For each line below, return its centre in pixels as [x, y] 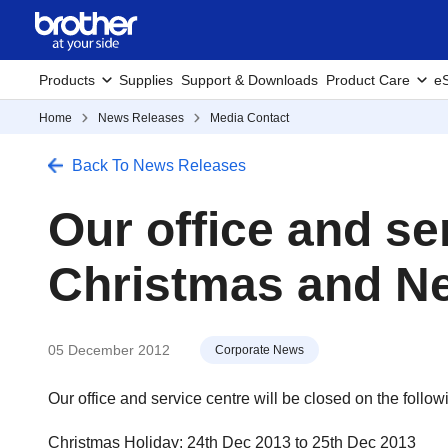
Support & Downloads [249, 80]
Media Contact [249, 118]
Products [67, 80]
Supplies [146, 80]
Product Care [368, 80]
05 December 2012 [109, 350]
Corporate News [259, 350]
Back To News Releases [159, 165]
